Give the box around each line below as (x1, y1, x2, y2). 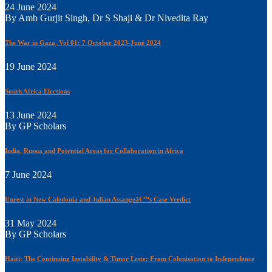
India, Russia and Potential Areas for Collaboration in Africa (5, 147, 183, 155)
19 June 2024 (5, 61, 56, 72)
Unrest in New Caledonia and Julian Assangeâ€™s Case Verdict (5, 195, 191, 203)
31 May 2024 (5, 218, 56, 229)
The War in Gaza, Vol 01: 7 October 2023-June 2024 (5, 39, 161, 47)
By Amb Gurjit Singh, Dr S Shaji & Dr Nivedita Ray (5, 13, 208, 24)
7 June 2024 (5, 169, 52, 180)
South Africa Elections (5, 87, 70, 95)
